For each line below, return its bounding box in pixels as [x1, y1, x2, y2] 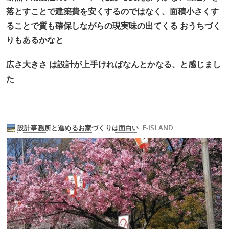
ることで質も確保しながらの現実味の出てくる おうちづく [6, 21, 221, 30]
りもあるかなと [6, 36, 63, 44]
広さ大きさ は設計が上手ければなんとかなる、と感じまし [6, 60, 221, 69]
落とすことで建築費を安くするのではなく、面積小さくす [6, 7, 219, 16]
